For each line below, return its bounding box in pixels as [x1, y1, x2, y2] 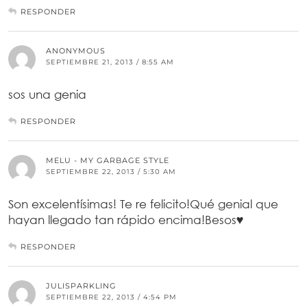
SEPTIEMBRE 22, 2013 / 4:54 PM [46, 292, 177, 302]
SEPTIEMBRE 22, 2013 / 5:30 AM [46, 167, 176, 176]
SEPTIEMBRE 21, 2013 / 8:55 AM [46, 57, 174, 66]
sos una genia [8, 86, 86, 101]
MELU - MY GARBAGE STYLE [46, 155, 169, 165]
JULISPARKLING [46, 280, 116, 291]
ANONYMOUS [46, 45, 106, 56]
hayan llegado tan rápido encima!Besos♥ [8, 212, 243, 227]
